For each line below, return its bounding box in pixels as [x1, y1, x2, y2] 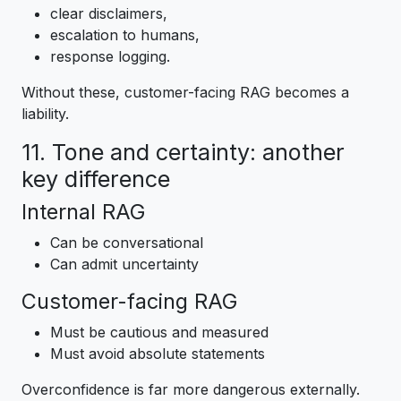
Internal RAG [21, 199, 145, 226]
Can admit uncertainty [50, 255, 199, 274]
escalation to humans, [50, 26, 200, 45]
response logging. [50, 47, 170, 66]
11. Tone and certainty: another [21, 139, 345, 166]
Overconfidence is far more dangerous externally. [21, 380, 360, 399]
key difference [21, 166, 170, 193]
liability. [21, 105, 69, 124]
